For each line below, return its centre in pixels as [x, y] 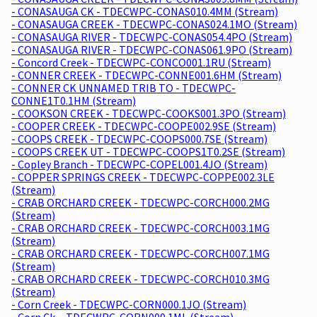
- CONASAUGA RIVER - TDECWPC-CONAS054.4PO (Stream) [152, 36]
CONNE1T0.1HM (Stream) [74, 100]
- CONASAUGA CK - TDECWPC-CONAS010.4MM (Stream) [145, 11]
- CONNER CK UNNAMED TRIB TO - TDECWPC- [123, 87]
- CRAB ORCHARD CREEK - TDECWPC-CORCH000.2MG [140, 202]
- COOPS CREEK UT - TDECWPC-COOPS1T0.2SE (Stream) [148, 151]
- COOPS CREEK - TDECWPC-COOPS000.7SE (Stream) [139, 138]
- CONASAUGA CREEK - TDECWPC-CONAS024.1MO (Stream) [154, 24]
